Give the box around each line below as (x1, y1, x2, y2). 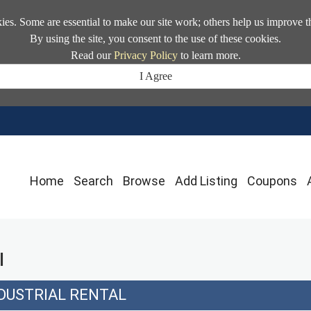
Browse (123, 174, 165, 188)
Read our (70, 49, 114, 61)
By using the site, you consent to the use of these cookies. (30, 33, 281, 44)
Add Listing (175, 174, 237, 188)
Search (74, 174, 113, 188)
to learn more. (177, 49, 241, 61)
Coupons (247, 174, 297, 188)
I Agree (139, 70, 172, 82)
